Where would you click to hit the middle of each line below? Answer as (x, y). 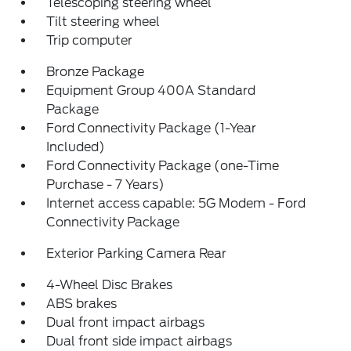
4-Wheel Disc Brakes (110, 285)
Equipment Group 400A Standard (151, 90)
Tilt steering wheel (103, 22)
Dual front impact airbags (126, 322)
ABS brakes (82, 304)
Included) (76, 147)
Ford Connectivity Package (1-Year (152, 128)
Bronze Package (96, 72)
